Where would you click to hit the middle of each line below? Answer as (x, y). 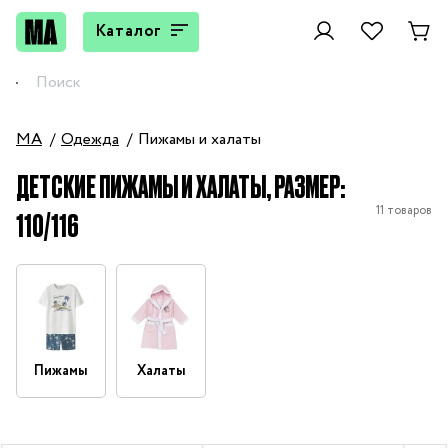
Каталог (128, 31)
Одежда (90, 139)
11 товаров (404, 210)
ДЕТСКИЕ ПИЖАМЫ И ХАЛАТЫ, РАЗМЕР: (180, 185)
